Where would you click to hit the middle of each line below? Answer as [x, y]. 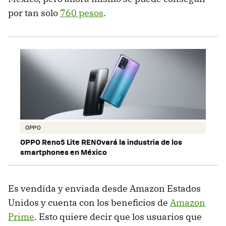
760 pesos [82, 13]
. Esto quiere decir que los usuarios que [118, 217]
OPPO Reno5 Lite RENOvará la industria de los [101, 142]
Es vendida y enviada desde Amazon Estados [104, 189]
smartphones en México [64, 152]
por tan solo [34, 13]
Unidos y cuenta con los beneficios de [89, 203]
